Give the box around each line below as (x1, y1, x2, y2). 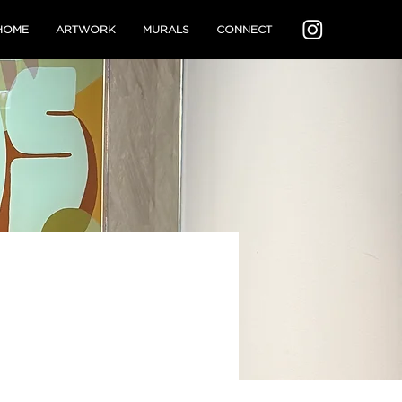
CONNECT (216, 23, 272, 35)
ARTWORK (56, 23, 116, 35)
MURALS (143, 23, 189, 35)
